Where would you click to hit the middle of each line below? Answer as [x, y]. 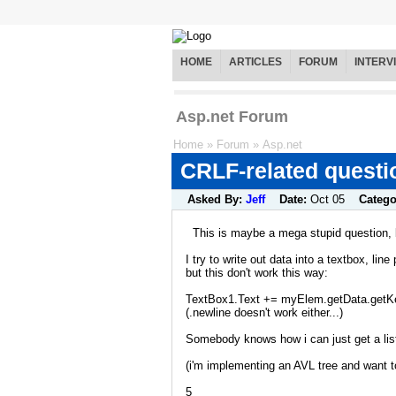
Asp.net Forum [232, 117]
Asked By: [217, 200]
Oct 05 [327, 200]
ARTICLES [255, 62]
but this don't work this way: [257, 272]
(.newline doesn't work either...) [264, 312]
